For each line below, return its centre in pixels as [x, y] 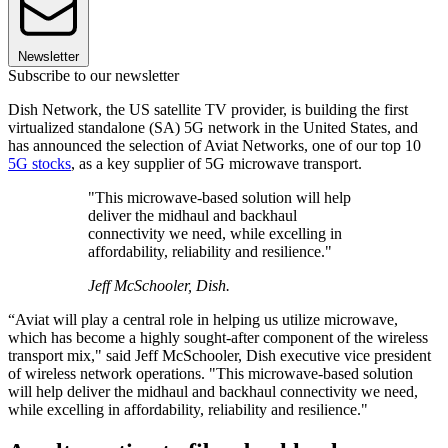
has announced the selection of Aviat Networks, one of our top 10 [214, 145]
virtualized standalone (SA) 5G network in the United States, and [213, 127]
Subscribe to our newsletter [93, 75]
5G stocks [39, 163]
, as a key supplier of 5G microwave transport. [218, 163]
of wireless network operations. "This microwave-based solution [210, 373]
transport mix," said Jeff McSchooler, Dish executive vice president [219, 355]
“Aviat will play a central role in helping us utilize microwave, [203, 319]
